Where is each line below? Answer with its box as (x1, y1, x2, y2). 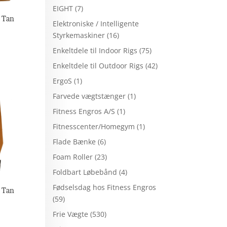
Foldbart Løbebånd (53, 167, 118, 177)
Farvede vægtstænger (53, 91, 126, 101)
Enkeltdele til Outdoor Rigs (53, 60, 144, 70)
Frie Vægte (53, 209, 89, 219)
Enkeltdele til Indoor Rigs (53, 45, 138, 55)
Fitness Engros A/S (53, 106, 116, 116)
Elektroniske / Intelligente (53, 18, 139, 28)
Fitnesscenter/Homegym (53, 121, 135, 131)
